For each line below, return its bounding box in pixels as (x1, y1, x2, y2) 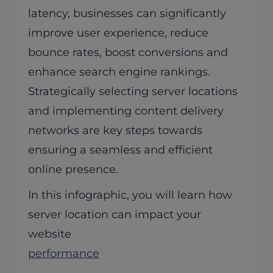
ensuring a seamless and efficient (28, 143, 213, 157)
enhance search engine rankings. (28, 65, 211, 79)
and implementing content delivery (28, 104, 224, 118)
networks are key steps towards (28, 124, 203, 138)
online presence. (28, 163, 119, 177)
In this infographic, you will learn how (28, 188, 233, 202)
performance (28, 247, 100, 261)
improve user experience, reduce (28, 26, 209, 40)
